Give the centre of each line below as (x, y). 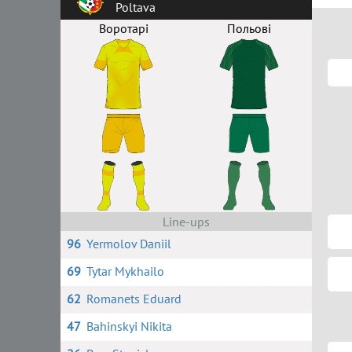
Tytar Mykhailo (125, 271)
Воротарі (123, 28)
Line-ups (186, 222)
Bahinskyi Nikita (129, 326)
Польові (249, 28)
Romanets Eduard (134, 299)
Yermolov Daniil (128, 244)
